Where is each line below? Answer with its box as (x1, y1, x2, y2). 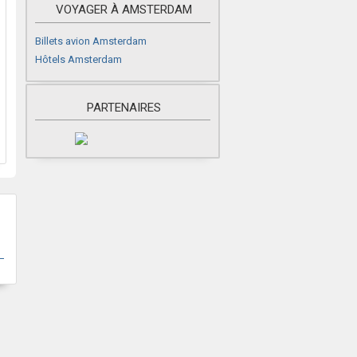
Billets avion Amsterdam (35, 35, 147, 47)
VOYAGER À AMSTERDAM (55, 2, 192, 17)
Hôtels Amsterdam (35, 53, 122, 65)
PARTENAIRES (86, 100, 161, 115)
